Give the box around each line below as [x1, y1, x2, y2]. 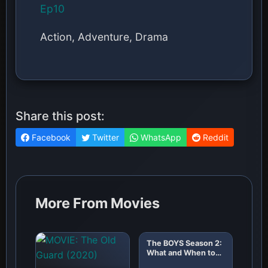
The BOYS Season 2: [146, 238, 222, 248]
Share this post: [16, 108, 105, 123]
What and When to [146, 248, 215, 257]
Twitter [90, 132, 119, 142]
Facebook [29, 132, 71, 142]
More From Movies [35, 194, 160, 212]
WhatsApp [138, 132, 181, 142]
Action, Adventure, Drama [40, 30, 168, 43]
